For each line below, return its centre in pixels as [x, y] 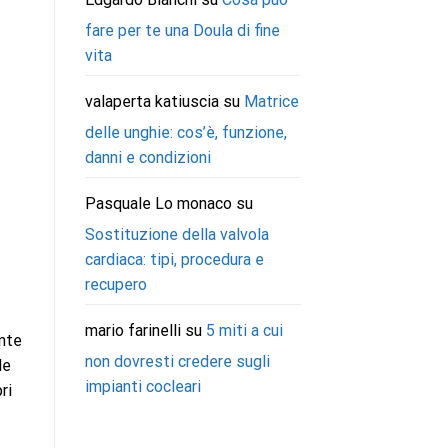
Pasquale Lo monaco [158, 204]
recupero [115, 285]
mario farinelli [132, 331]
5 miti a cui [244, 331]
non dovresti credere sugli [177, 362]
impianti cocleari [142, 387]
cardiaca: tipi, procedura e [174, 260]
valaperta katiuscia [151, 102]
